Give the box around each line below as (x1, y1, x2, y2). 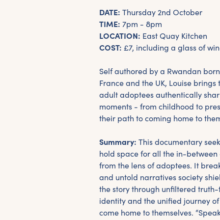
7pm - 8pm (122, 19, 162, 29)
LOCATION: (99, 31, 142, 41)
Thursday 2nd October (122, 7, 202, 18)
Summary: (99, 137, 138, 147)
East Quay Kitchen (142, 31, 207, 41)
